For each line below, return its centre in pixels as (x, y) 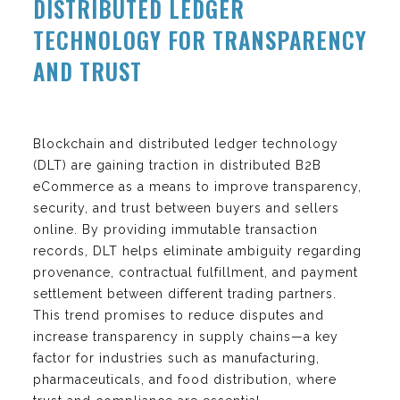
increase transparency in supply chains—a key (186, 336)
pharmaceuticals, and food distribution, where (185, 379)
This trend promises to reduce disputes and (179, 315)
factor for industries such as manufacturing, (176, 358)
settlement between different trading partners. (185, 293)
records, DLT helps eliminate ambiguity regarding (197, 250)
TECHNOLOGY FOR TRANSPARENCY (200, 39)
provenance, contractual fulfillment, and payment (196, 272)
